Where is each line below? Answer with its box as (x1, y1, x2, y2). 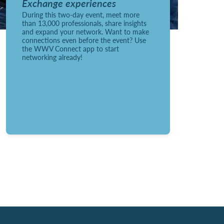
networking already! (21, 51, 82, 62)
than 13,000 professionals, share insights (21, 17, 146, 28)
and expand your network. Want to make (21, 26, 149, 36)
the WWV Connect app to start (21, 43, 119, 53)
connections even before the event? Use (21, 34, 146, 45)
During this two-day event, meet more (21, 9, 139, 19)
